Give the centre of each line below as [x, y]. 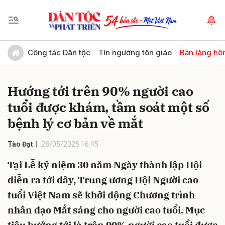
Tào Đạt [20, 144]
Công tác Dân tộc [59, 52]
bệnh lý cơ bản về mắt [75, 123]
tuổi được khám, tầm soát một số [108, 107]
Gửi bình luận [35, 48]
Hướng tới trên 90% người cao [100, 91]
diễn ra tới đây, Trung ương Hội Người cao [103, 180]
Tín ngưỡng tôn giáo [135, 52]
